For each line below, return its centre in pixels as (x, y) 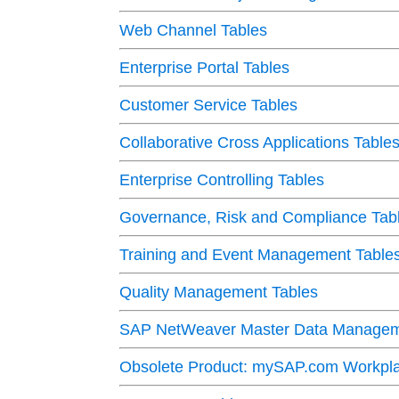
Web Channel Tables (194, 31)
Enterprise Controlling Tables (222, 180)
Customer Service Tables (209, 106)
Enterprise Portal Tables (205, 68)
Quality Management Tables (219, 293)
